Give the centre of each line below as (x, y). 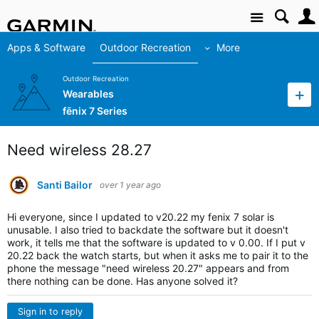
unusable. (30, 230)
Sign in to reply (50, 312)
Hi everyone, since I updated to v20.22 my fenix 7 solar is (141, 217)
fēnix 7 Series (95, 111)
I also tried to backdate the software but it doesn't (172, 230)
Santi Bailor (65, 185)
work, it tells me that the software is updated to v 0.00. (135, 242)
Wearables (88, 94)
